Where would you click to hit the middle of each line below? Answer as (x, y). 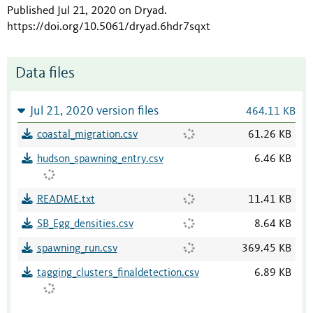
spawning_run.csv (77, 249)
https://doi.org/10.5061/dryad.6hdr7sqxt (109, 27)
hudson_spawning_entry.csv (100, 160)
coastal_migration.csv (87, 135)
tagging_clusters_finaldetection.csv (118, 274)
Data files (45, 74)
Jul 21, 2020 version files (94, 112)
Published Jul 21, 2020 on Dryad (86, 11)
